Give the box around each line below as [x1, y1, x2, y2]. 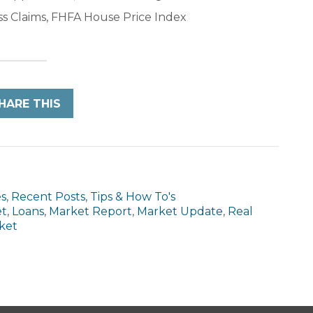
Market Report [49, 204, 132, 218]
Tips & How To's [90, 189, 175, 203]
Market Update [137, 204, 223, 218]
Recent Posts [11, 189, 85, 203]
